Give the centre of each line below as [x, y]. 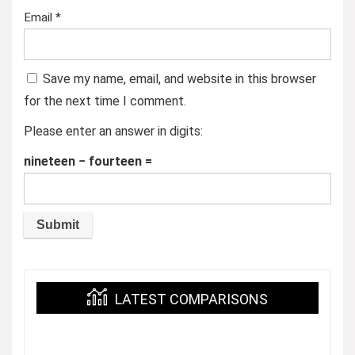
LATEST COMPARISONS [191, 299]
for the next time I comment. [105, 101]
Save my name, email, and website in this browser [179, 79]
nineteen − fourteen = [88, 161]
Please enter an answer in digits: [113, 131]
